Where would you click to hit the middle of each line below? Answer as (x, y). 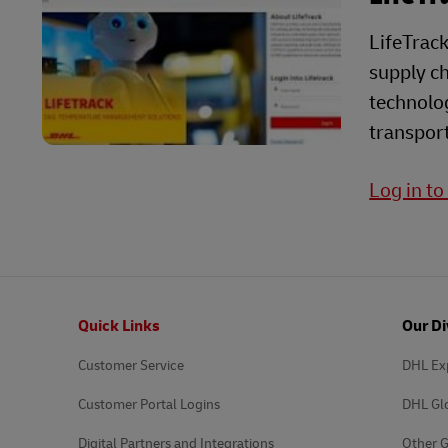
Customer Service (131, 365)
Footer (54, 314)
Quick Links (119, 326)
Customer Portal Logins (149, 404)
